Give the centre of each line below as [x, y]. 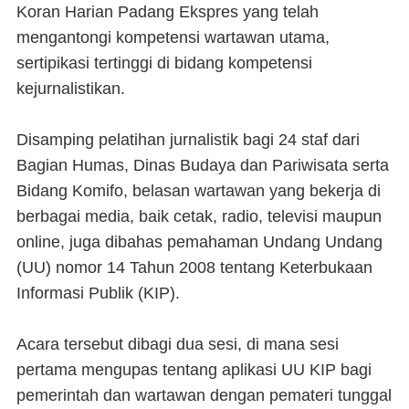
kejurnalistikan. [71, 89]
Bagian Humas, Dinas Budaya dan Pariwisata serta [203, 165]
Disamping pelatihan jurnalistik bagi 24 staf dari [188, 140]
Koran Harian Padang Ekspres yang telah [168, 12]
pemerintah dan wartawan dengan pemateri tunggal [204, 395]
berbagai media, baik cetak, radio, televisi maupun [199, 216]
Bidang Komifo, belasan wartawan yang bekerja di [199, 191]
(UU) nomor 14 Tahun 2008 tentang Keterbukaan [194, 267]
